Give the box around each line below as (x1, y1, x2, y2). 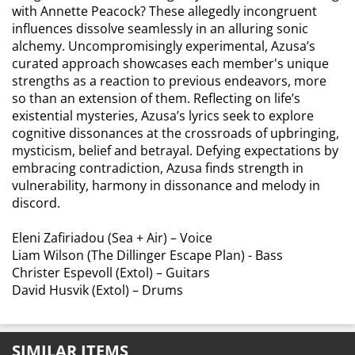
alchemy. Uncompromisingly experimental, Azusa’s (12, 37, 315, 55)
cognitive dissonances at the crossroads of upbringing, (12, 124, 339, 142)
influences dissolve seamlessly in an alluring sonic (12, 20, 308, 37)
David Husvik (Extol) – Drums (12, 281, 183, 299)
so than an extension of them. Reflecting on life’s (12, 90, 300, 107)
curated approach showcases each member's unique (12, 55, 329, 72)
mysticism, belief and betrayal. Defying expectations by (12, 142, 338, 159)
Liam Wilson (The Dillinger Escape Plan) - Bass (12, 246, 283, 264)
